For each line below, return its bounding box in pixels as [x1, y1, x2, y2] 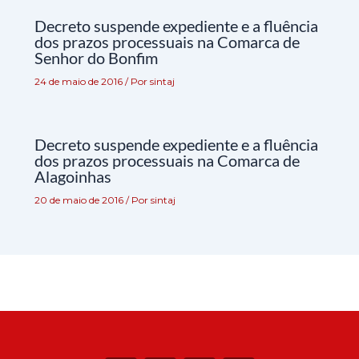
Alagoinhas [34, 166, 111, 186]
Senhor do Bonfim [34, 47, 158, 67]
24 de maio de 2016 [34, 75, 125, 87]
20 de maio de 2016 [34, 193, 126, 206]
